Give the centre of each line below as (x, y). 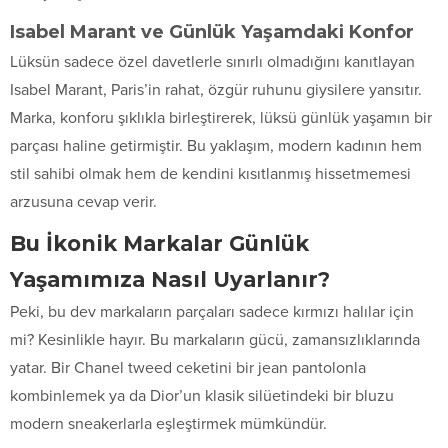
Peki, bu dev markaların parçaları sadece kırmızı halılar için (212, 311)
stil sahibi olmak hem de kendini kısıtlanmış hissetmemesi (210, 173)
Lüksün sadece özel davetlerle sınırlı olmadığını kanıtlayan (212, 61)
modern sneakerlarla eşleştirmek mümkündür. (168, 423)
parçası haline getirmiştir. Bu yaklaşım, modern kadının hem (216, 145)
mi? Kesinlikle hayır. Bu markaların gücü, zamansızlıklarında (215, 339)
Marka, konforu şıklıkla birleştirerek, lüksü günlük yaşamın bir (221, 117)
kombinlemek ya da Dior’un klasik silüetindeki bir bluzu (202, 395)
